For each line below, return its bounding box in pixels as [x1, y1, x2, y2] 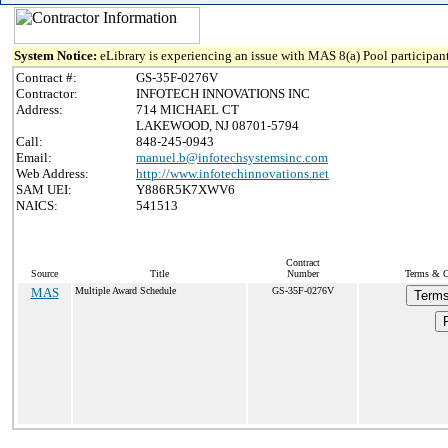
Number [286, 268, 319, 279]
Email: [16, 150, 52, 165]
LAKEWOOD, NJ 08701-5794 [136, 118, 299, 133]
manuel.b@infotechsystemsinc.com [136, 150, 328, 165]
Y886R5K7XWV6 [136, 182, 235, 197]
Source [31, 268, 58, 279]
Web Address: [16, 166, 89, 181]
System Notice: [14, 48, 100, 63]
